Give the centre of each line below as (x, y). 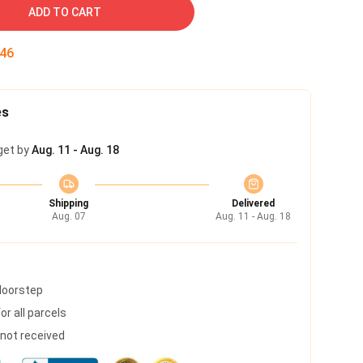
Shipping (68, 203)
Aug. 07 (68, 216)
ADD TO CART (65, 12)
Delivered (253, 203)
